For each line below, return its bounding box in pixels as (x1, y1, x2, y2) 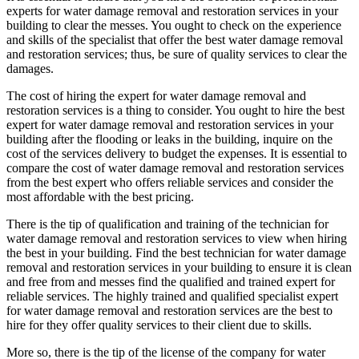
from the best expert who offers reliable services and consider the (6, 175, 333, 190)
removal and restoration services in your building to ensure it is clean (6, 260, 352, 275)
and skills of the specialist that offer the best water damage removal (6, 33, 343, 47)
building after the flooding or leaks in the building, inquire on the (6, 132, 333, 147)
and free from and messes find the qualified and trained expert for (6, 275, 335, 289)
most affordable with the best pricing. (6, 190, 194, 204)
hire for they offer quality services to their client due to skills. (6, 318, 312, 333)
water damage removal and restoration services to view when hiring (6, 232, 347, 246)
